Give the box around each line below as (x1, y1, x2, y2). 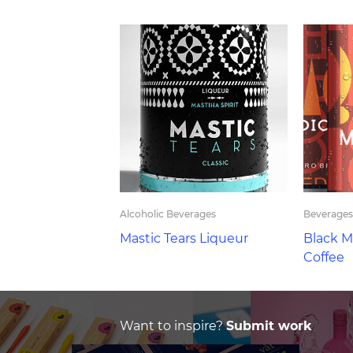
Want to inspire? (120, 318, 226, 333)
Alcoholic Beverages (120, 208, 216, 220)
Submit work (226, 318, 312, 333)
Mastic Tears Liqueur (120, 231, 248, 246)
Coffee (303, 250, 344, 265)
